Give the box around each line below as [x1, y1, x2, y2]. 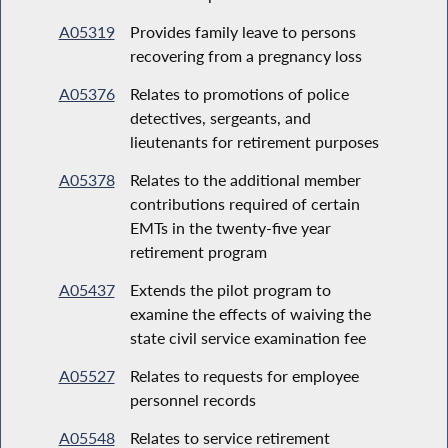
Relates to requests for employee [129, 365, 359, 385]
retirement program [129, 241, 267, 261]
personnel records [129, 389, 256, 409]
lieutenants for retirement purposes [129, 131, 379, 151]
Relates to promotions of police [129, 83, 349, 103]
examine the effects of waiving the [129, 303, 371, 323]
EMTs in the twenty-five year [129, 217, 331, 237]
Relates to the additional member [129, 169, 361, 189]
